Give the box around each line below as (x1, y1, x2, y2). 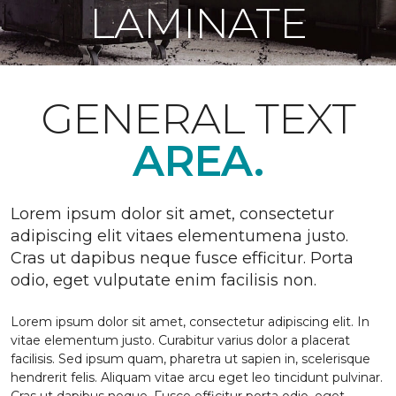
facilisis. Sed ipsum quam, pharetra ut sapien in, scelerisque (11, 351, 370, 367)
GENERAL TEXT (40, 93, 356, 144)
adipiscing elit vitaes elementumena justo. (11, 226, 348, 246)
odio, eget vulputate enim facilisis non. (11, 270, 316, 290)
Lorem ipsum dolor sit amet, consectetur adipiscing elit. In (11, 314, 369, 330)
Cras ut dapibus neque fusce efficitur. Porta (11, 248, 354, 268)
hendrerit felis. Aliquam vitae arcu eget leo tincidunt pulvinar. (11, 369, 383, 385)
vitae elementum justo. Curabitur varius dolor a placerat (11, 332, 350, 348)
